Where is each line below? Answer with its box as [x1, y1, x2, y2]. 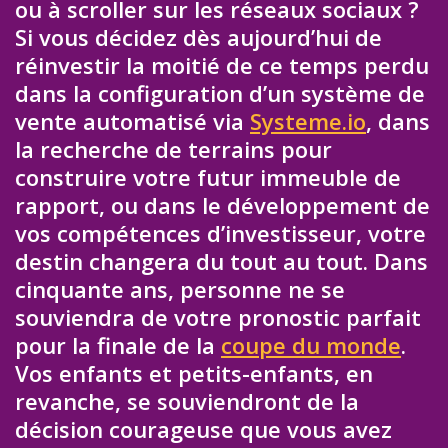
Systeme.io [250, 105, 366, 136]
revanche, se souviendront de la [15, 385, 359, 416]
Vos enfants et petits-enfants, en [15, 357, 373, 388]
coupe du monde [221, 329, 401, 360]
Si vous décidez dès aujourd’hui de [15, 21, 382, 52]
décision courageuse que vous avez [15, 413, 392, 444]
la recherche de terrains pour [15, 133, 332, 164]
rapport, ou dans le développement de [15, 189, 430, 220]
